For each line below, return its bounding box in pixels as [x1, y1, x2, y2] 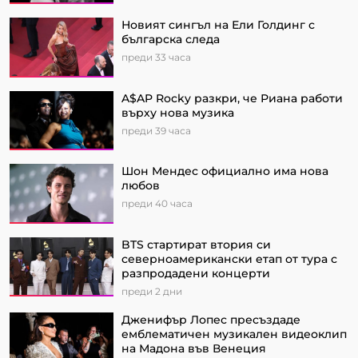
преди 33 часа [121, 51, 191, 64]
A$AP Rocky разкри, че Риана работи [121, 90, 343, 105]
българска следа [121, 32, 220, 47]
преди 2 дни [121, 284, 182, 297]
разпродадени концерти [121, 265, 270, 280]
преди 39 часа [121, 124, 191, 137]
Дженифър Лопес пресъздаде [121, 312, 300, 327]
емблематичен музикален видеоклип [121, 326, 347, 341]
